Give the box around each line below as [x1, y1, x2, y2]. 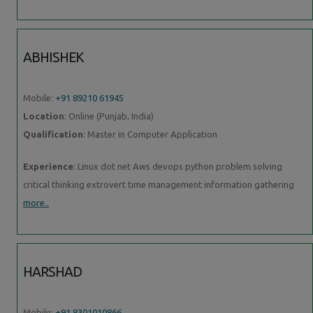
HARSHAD [23, 263, 82, 279]
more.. [23, 197, 49, 208]
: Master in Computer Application [83, 129, 217, 139]
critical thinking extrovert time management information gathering [23, 179, 296, 189]
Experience [23, 161, 73, 171]
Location [23, 110, 64, 121]
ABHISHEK [23, 49, 85, 65]
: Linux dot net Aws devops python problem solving [73, 161, 282, 171]
